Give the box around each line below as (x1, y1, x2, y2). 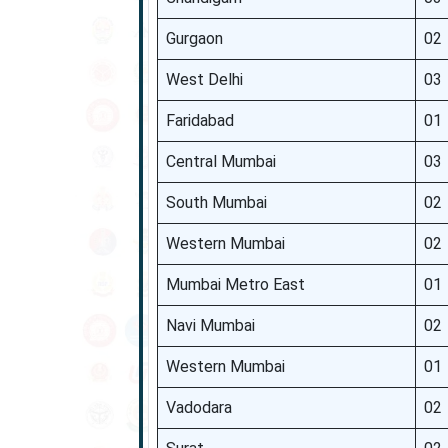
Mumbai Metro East (165, 275, 305, 294)
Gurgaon (165, 29, 223, 48)
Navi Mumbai (165, 316, 255, 335)
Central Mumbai (165, 152, 276, 171)
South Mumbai (165, 193, 267, 212)
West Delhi (165, 70, 243, 89)
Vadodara (165, 398, 232, 417)
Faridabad (165, 111, 234, 130)
